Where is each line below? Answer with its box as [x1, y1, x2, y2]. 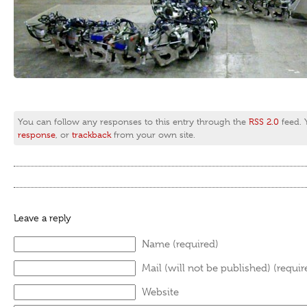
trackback [72, 130, 111, 140]
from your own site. [111, 130, 195, 140]
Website [142, 286, 179, 298]
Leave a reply [14, 212, 71, 223]
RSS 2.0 [249, 116, 279, 127]
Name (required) [142, 238, 219, 250]
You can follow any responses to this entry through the [18, 116, 249, 127]
